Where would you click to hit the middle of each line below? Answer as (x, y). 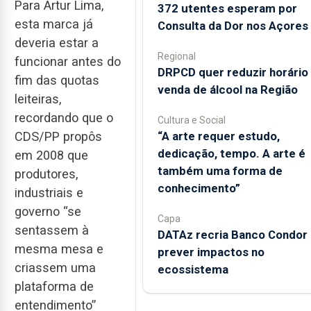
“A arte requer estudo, (218, 136)
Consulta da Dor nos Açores (233, 25)
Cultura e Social (191, 120)
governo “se (48, 211)
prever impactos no (211, 252)
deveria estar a (57, 42)
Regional (176, 56)
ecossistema (193, 269)
